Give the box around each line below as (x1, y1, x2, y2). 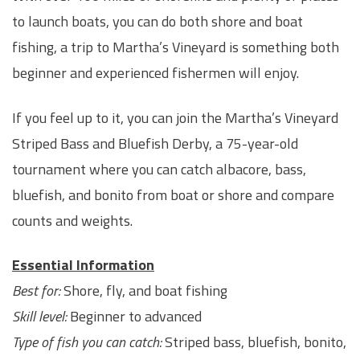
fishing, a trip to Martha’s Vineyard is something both (12, 36, 339, 59)
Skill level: (12, 305, 67, 328)
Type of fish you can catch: (12, 331, 162, 354)
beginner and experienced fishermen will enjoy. (12, 62, 299, 84)
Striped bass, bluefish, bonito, (162, 331, 346, 354)
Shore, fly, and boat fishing (60, 280, 227, 302)
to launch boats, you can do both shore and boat (12, 10, 303, 33)
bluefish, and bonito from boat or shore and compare (12, 183, 334, 206)
